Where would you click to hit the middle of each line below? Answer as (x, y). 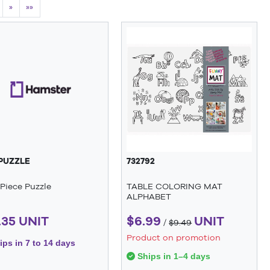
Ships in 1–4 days (173, 256)
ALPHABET (149, 197)
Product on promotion (174, 237)
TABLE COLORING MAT (175, 187)
